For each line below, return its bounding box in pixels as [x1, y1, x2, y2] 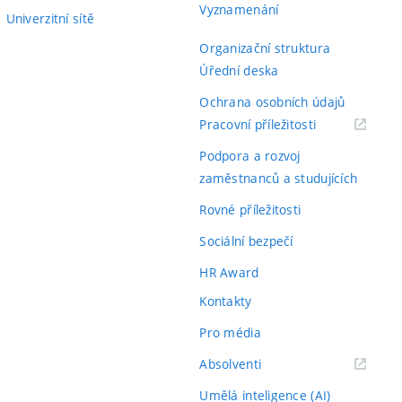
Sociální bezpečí [199, 232, 293, 249]
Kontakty [199, 293, 252, 310]
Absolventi [199, 355, 262, 372]
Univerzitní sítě [5, 10, 95, 27]
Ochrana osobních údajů [199, 92, 345, 110]
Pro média [199, 324, 261, 341]
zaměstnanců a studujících [199, 169, 358, 187]
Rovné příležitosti [199, 200, 301, 218]
